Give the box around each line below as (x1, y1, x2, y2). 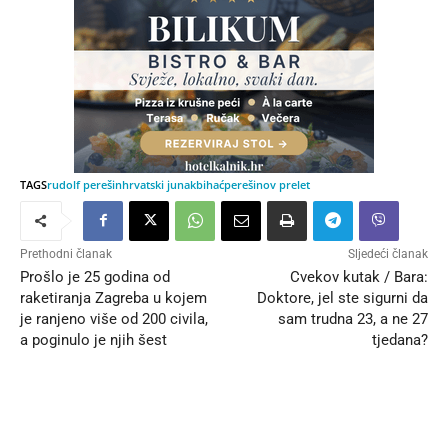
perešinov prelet (224, 176, 310, 192)
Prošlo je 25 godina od (20, 267, 170, 286)
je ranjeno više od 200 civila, (20, 309, 208, 328)
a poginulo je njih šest (20, 330, 167, 349)
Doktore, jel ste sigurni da (256, 288, 428, 307)
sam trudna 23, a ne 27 (277, 309, 428, 328)
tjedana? (371, 330, 428, 349)
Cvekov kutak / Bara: (289, 267, 428, 286)
